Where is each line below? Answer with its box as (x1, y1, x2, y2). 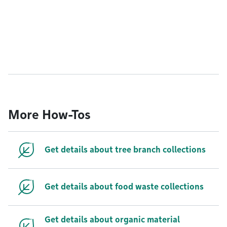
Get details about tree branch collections (45, 145, 206, 155)
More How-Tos (8, 107, 91, 122)
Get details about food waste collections (45, 182, 204, 192)
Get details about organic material (45, 215, 180, 224)
